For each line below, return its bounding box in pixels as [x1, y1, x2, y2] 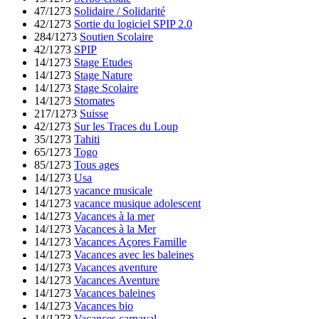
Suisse [80, 107, 108, 120]
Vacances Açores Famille [74, 235, 187, 248]
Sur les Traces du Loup [74, 120, 178, 132]
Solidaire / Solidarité [74, 4, 165, 17]
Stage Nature [74, 68, 132, 81]
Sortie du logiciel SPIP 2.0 [74, 17, 192, 30]
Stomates [74, 94, 115, 107]
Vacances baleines [74, 286, 155, 299]
